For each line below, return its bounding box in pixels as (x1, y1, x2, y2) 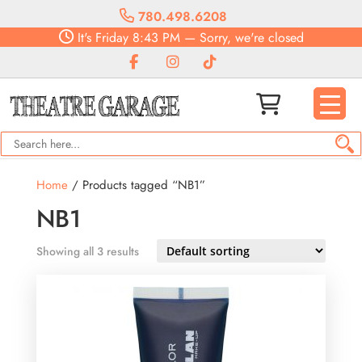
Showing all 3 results (36, 243, 139, 259)
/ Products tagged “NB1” (67, 176, 205, 194)
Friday (90, 28, 128, 47)
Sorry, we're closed (199, 28, 304, 47)
